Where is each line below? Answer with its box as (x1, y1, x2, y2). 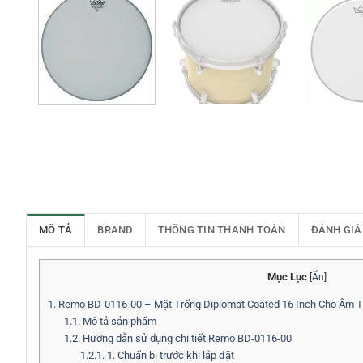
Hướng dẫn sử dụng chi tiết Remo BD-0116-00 (79, 332, 292, 345)
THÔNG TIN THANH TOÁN (157, 224, 286, 237)
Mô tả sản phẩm (79, 315, 156, 328)
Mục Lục (267, 271, 307, 284)
